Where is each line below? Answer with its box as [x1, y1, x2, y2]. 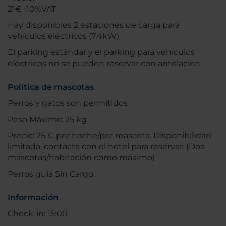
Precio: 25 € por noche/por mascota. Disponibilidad [8, 131, 211, 141]
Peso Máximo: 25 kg [8, 115, 87, 125]
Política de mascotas [8, 82, 94, 92]
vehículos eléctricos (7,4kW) [8, 31, 119, 41]
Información [8, 193, 59, 203]
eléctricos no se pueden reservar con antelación [8, 59, 200, 69]
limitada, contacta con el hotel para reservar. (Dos [8, 142, 204, 152]
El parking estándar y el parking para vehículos [8, 47, 195, 58]
